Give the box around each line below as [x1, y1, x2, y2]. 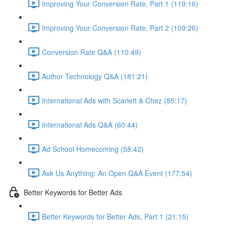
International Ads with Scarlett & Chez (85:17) [42, 95, 187, 105]
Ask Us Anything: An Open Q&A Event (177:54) [42, 167, 192, 178]
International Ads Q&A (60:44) [42, 119, 138, 130]
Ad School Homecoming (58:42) [42, 143, 144, 154]
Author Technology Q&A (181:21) [42, 71, 148, 81]
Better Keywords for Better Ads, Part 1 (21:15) [42, 211, 189, 221]
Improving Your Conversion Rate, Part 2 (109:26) [42, 22, 198, 33]
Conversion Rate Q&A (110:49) [42, 46, 141, 57]
